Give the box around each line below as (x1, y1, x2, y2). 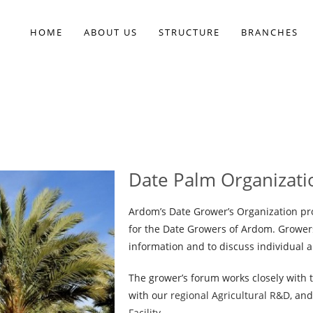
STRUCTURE (159, 26, 221, 38)
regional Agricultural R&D (170, 289, 291, 302)
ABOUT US (84, 26, 138, 38)
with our (129, 289, 171, 302)
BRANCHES (241, 26, 299, 38)
